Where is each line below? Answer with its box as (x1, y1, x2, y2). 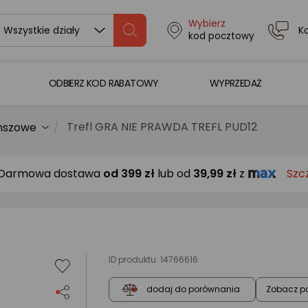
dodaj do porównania (146, 283, 240, 296)
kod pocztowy (188, 30, 254, 43)
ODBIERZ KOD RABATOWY (48, 76, 159, 90)
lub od (157, 165, 190, 181)
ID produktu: (109, 254, 160, 265)
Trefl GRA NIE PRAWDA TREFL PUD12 (67, 119, 257, 135)
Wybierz (188, 17, 225, 30)
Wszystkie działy (3, 23, 80, 37)
